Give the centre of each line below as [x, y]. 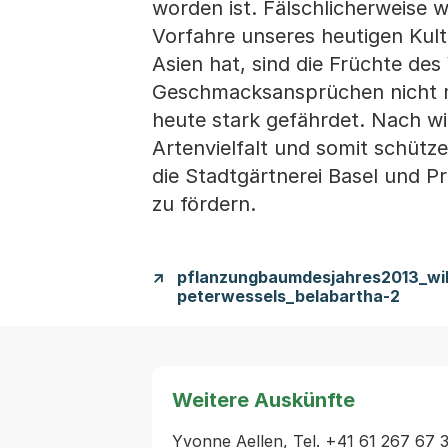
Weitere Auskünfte [263, 400]
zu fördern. [204, 204]
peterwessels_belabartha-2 [288, 296]
